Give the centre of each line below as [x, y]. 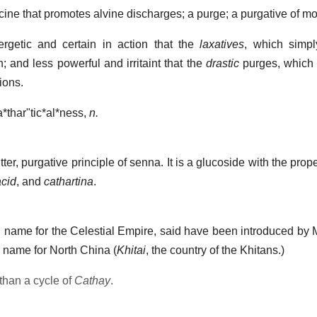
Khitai [131, 250]
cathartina [69, 182]
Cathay [92, 281]
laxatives [222, 45]
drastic [222, 64]
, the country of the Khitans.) [215, 250]
